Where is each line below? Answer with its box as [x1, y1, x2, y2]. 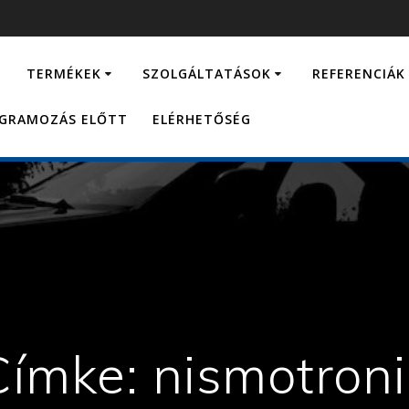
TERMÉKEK [26, 65, 102, 83]
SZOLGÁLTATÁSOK [142, 65, 272, 83]
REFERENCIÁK [312, 65, 406, 83]
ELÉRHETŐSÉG [152, 110, 252, 128]
